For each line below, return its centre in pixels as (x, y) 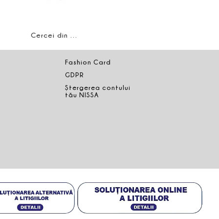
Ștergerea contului (98, 87)
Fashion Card (88, 62)
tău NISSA (82, 95)
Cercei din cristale (74, 35)
